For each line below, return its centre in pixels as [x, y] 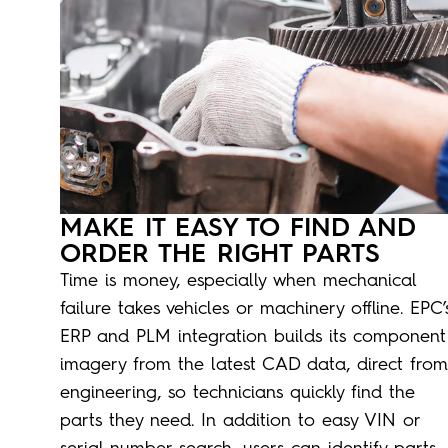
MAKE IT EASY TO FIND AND [237, 226]
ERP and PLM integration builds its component [252, 335]
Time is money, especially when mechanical [237, 279]
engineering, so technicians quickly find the [237, 391]
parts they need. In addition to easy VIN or [239, 419]
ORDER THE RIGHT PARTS [219, 252]
